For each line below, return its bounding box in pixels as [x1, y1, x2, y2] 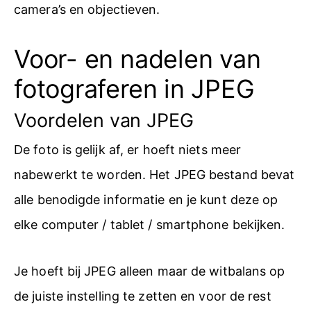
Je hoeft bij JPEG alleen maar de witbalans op [14, 264, 285, 278]
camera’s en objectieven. [14, 2, 160, 17]
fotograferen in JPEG [14, 73, 255, 104]
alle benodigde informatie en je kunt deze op [14, 192, 278, 207]
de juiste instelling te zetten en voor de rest [14, 289, 271, 303]
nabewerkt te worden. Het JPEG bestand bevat [14, 167, 295, 182]
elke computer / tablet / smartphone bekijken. [14, 217, 285, 232]
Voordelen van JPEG [14, 108, 194, 132]
